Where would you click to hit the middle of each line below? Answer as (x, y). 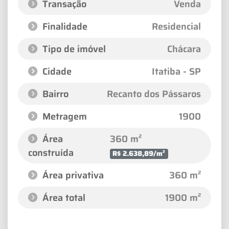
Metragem (63, 117)
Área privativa (72, 175)
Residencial (176, 27)
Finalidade (64, 27)
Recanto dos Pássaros (154, 94)
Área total (63, 198)
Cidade (56, 72)
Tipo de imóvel (73, 49)
